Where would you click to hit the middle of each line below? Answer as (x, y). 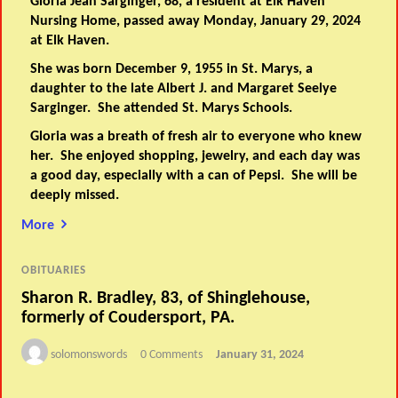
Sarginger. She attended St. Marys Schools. (162, 109)
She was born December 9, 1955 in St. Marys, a (172, 70)
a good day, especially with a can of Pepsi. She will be (194, 176)
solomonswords (89, 354)
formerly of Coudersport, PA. (128, 318)
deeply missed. (75, 196)
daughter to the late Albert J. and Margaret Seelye (184, 89)
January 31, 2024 (260, 354)
